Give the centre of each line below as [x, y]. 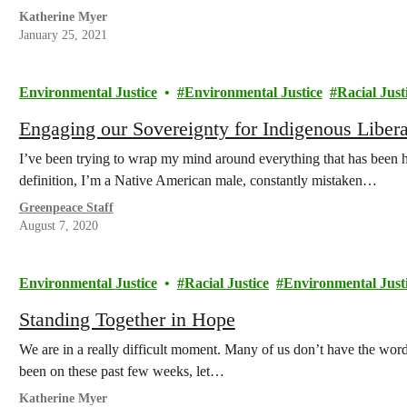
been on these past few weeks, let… [121, 371]
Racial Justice [226, 283]
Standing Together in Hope [127, 319]
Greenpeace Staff [66, 208]
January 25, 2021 [63, 35]
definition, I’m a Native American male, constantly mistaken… [198, 180]
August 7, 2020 [58, 226]
